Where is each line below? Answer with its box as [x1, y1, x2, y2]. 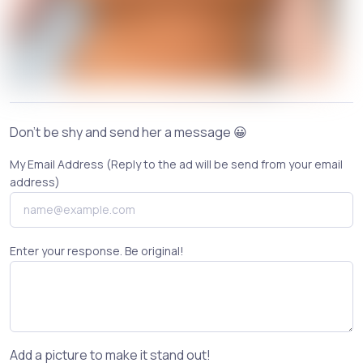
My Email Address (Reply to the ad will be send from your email [10, 156, 343, 172]
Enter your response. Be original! [10, 243, 184, 258]
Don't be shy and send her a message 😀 [10, 123, 247, 141]
